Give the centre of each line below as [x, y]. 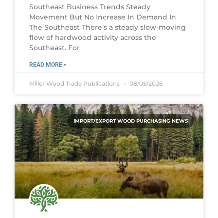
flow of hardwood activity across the [93, 37]
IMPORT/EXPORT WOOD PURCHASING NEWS [131, 121]
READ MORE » [48, 64]
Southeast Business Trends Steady [90, 7]
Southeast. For [54, 47]
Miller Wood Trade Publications [75, 83]
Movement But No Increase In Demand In [103, 17]
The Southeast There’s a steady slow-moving [108, 27]
